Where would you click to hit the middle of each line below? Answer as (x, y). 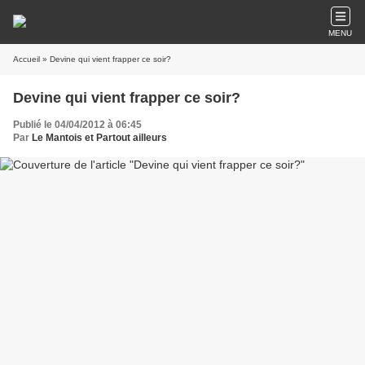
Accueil (26, 59)
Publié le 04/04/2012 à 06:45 (77, 125)
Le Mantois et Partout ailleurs (99, 138)
